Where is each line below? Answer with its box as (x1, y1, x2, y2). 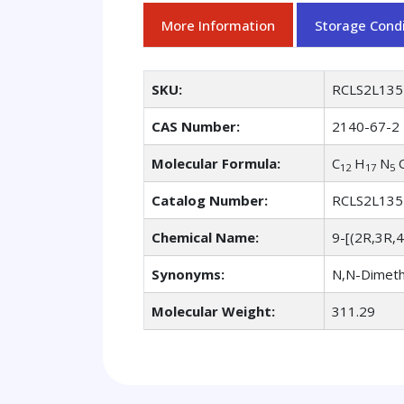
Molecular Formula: (151, 154, 280, 173)
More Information (161, 15, 275, 34)
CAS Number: (151, 117, 240, 136)
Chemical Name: (151, 228, 259, 247)
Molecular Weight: (151, 302, 275, 321)
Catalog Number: (151, 191, 268, 210)
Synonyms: (151, 265, 225, 284)
